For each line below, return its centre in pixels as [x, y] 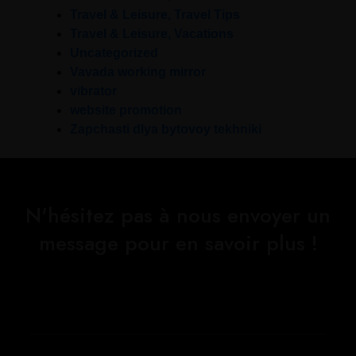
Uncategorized [114, 53]
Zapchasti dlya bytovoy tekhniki [166, 130]
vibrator [93, 91]
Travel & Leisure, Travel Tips [155, 15]
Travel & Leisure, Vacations [152, 34]
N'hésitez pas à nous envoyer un [178, 216]
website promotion [126, 110]
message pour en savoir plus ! [178, 244]
